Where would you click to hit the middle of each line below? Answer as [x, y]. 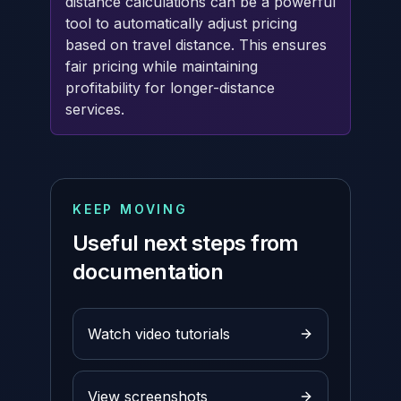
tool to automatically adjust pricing [181, 23]
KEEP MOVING [130, 209]
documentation [148, 272]
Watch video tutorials [159, 334]
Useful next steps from [186, 243]
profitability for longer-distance [170, 88]
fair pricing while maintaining [162, 66]
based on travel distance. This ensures [196, 45]
